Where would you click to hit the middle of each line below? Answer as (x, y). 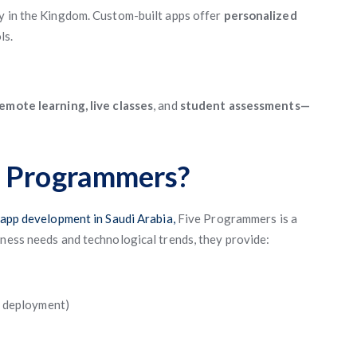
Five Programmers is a (236, 218)
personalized (260, 15)
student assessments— (245, 105)
